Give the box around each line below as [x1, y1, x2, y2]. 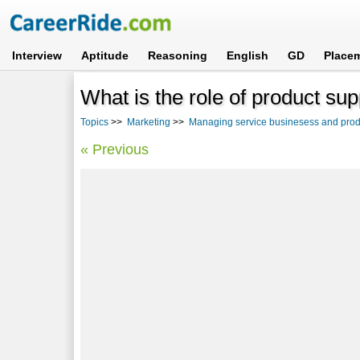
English [227, 49, 269, 62]
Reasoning [148, 49, 208, 62]
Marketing [127, 116, 171, 128]
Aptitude [81, 49, 129, 62]
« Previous [80, 141, 149, 157]
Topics [80, 116, 109, 128]
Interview [12, 49, 63, 62]
